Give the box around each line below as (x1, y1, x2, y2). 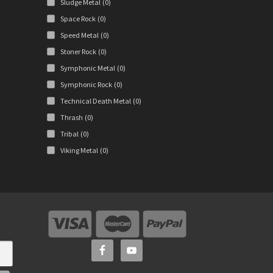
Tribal (60, 129, 79, 139)
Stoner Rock (60, 47, 96, 57)
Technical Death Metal (60, 96, 131, 106)
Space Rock (60, 14, 96, 24)
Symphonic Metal (60, 63, 115, 73)
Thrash (60, 113, 83, 122)
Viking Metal (60, 146, 98, 155)
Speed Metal (60, 30, 99, 40)
